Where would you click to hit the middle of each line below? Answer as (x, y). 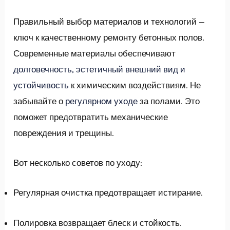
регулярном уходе (102, 101)
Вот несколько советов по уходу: (78, 163)
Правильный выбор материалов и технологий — (109, 22)
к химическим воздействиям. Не (135, 85)
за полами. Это (169, 101)
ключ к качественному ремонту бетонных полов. (109, 38)
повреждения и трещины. (64, 133)
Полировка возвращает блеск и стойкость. (98, 223)
